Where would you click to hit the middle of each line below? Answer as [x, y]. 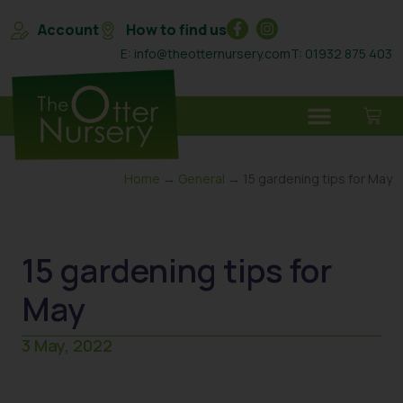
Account [68, 30]
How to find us [176, 30]
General [201, 179]
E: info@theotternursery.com [206, 54]
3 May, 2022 [67, 346]
